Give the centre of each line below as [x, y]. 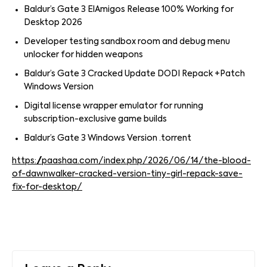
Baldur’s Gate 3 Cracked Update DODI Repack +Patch [134, 74]
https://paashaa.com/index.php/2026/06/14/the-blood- [131, 161]
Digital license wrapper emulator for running [114, 106]
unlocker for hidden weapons [83, 55]
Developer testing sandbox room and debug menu [127, 42]
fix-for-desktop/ [47, 187]
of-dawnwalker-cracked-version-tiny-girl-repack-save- [127, 174]
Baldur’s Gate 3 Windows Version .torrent [108, 138]
